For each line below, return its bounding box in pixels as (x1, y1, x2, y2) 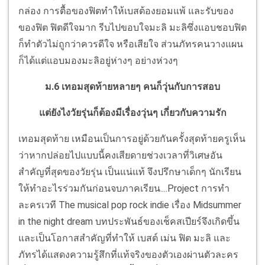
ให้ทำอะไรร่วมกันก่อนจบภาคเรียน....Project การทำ (18, 183, 230, 195)
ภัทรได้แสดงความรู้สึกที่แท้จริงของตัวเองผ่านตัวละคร (18, 249, 238, 261)
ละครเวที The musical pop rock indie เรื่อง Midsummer (18, 199, 241, 211)
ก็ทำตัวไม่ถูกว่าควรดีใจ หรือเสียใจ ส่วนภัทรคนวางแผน (18, 38, 243, 50)
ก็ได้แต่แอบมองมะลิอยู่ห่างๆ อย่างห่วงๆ (18, 55, 178, 67)
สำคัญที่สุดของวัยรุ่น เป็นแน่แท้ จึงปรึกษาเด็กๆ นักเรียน (18, 166, 241, 178)
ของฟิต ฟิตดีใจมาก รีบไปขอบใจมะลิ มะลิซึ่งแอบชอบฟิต (18, 22, 247, 34)
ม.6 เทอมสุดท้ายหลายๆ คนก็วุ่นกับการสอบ (45, 81, 220, 93)
